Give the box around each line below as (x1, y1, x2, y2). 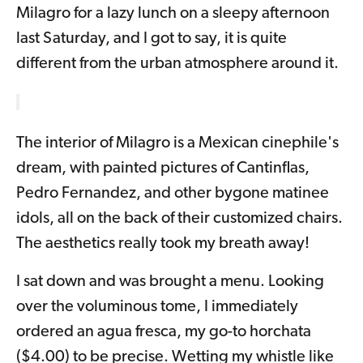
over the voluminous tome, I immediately (16, 299, 298, 316)
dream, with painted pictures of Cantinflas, (16, 160, 310, 177)
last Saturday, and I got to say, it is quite (16, 31, 287, 48)
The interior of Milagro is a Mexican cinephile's (16, 135, 339, 152)
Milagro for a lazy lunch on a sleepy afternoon (16, 6, 330, 23)
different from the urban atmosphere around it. (16, 56, 339, 73)
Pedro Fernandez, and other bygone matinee (16, 186, 329, 203)
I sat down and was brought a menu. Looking (16, 274, 324, 291)
